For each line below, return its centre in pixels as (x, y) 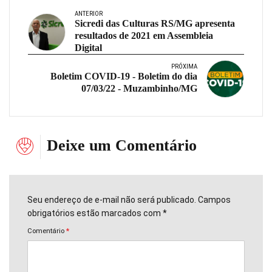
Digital (88, 48)
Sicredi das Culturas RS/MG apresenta (155, 24)
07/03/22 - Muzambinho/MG (139, 89)
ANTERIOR (89, 14)
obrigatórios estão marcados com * (97, 213)
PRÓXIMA (184, 67)
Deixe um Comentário (122, 146)
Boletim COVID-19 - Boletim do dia (124, 76)
